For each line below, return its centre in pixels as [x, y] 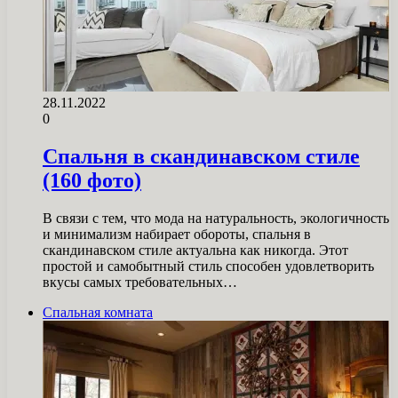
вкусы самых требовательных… [140, 283]
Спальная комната [98, 313]
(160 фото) [92, 181]
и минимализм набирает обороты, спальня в [177, 235]
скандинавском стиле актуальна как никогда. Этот [195, 251]
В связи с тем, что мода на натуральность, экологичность [216, 219]
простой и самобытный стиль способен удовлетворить [208, 267]
